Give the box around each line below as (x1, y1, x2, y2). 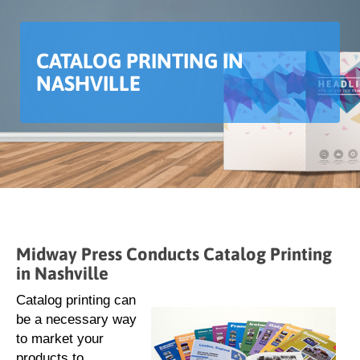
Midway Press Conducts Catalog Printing (16, 243, 332, 264)
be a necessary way (16, 312, 137, 327)
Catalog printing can (16, 292, 136, 308)
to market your (16, 331, 104, 346)
